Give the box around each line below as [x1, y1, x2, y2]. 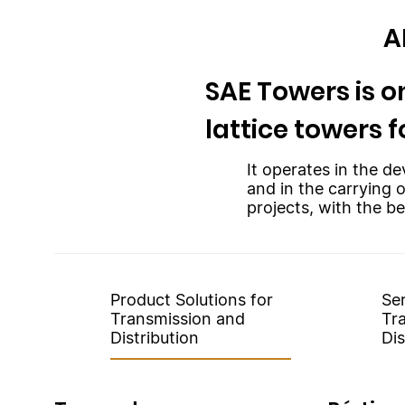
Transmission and [109, 308, 245, 328]
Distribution [109, 327, 199, 347]
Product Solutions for [109, 289, 273, 309]
